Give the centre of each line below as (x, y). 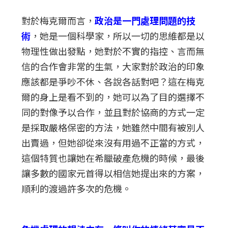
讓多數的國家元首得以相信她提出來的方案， (113, 173)
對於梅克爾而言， (58, 20)
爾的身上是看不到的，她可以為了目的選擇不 (113, 96)
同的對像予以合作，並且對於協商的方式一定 (113, 112)
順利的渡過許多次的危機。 (77, 188)
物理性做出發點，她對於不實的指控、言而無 (113, 51)
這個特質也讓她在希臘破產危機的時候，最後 (113, 158)
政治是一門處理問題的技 (145, 20)
